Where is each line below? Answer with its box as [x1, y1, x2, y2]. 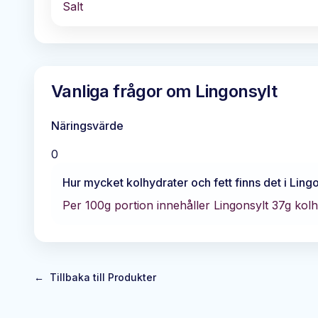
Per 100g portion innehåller [62, 198, 214, 212]
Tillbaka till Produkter [50, 271, 156, 283]
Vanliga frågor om [51, 81, 196, 102]
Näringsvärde [51, 119, 124, 133]
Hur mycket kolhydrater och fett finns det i [62, 175, 290, 190]
